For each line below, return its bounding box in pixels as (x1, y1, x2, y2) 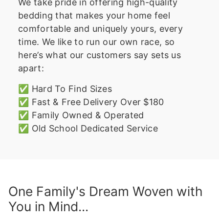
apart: (18, 63, 44, 74)
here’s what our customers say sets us (18, 50, 181, 61)
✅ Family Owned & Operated (18, 110, 144, 121)
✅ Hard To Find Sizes (18, 84, 112, 94)
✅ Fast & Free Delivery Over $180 (18, 97, 164, 108)
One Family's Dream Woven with (8, 183, 203, 199)
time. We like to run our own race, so (18, 37, 175, 47)
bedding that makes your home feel (18, 10, 170, 21)
